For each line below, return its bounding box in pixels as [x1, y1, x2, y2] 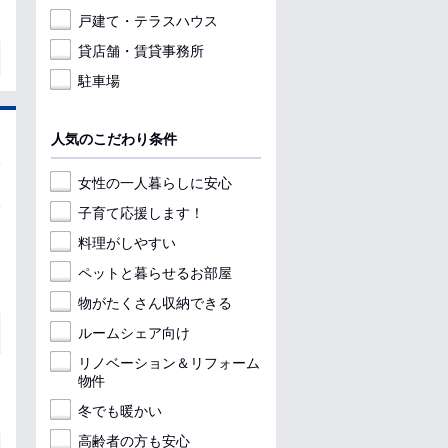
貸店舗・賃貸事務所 [78, 43, 204, 59]
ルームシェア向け [78, 325, 190, 341]
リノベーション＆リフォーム [78, 355, 260, 371]
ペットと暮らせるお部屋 [78, 265, 232, 281]
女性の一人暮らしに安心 [78, 175, 232, 191]
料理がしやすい [78, 235, 176, 251]
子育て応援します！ [78, 205, 204, 221]
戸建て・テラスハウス [78, 13, 218, 29]
